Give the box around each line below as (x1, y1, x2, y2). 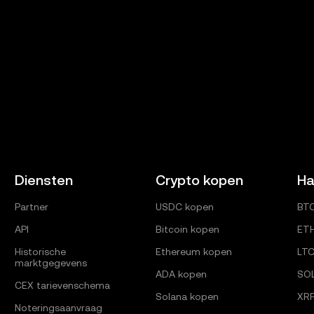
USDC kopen (156, 201, 214, 212)
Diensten (14, 172, 73, 189)
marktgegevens (14, 257, 87, 268)
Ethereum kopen (156, 246, 233, 257)
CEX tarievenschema (14, 280, 110, 291)
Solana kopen (156, 291, 219, 302)
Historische (14, 246, 66, 257)
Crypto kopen (156, 172, 244, 189)
